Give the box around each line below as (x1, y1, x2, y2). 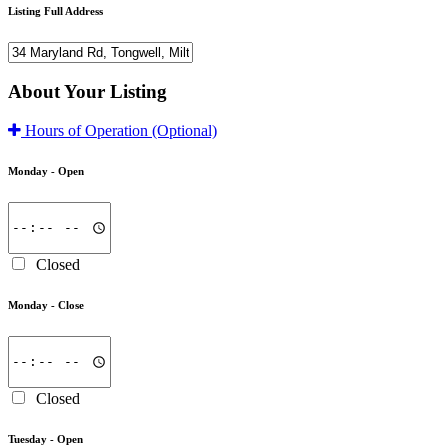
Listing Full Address (8, 4, 103, 17)
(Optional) (152, 121, 217, 139)
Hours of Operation (21, 121, 152, 139)
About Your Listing (8, 81, 167, 103)
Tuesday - (8, 432, 54, 445)
